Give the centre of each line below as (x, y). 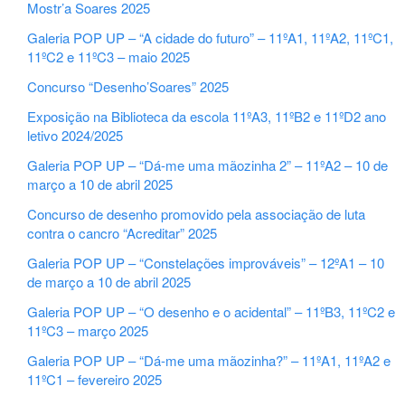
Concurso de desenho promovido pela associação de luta (197, 214)
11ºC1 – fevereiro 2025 (95, 380)
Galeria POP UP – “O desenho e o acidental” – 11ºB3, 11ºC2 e (212, 312)
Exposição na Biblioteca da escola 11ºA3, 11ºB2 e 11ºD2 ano (207, 117)
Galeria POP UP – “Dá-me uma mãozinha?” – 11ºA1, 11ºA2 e (209, 361)
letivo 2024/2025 (75, 136)
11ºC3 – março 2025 (88, 331)
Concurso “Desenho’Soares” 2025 (128, 87)
